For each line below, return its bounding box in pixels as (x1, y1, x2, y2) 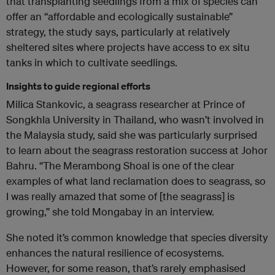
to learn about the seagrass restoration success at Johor (6, 144, 268, 157)
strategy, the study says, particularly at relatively (6, 25, 230, 39)
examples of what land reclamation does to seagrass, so (6, 174, 266, 188)
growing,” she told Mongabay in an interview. (6, 205, 214, 219)
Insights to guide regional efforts (6, 80, 150, 93)
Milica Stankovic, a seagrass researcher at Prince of (6, 98, 245, 111)
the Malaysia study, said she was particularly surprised (6, 128, 257, 142)
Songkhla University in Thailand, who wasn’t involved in (6, 113, 264, 126)
